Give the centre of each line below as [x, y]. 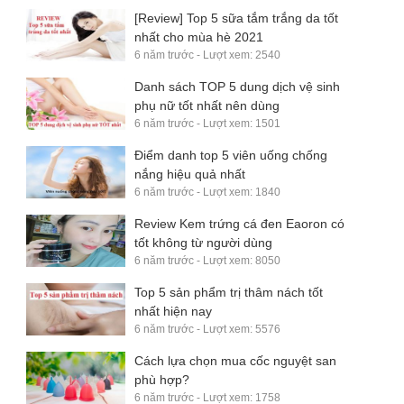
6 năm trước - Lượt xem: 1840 [207, 192]
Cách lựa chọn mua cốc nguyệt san [235, 360]
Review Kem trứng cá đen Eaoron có [239, 223]
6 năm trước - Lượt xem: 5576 [207, 329]
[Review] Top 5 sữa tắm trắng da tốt [236, 18]
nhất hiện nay [173, 311]
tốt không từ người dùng [203, 242]
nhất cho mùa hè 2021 [199, 37]
